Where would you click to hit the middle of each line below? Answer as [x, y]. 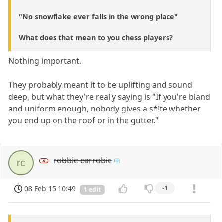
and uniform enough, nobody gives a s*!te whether [105, 108]
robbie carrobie [83, 160]
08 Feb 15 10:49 [50, 189]
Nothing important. [45, 61]
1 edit [92, 189]
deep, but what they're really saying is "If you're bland [110, 96]
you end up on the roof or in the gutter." [84, 120]
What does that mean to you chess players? [96, 37]
